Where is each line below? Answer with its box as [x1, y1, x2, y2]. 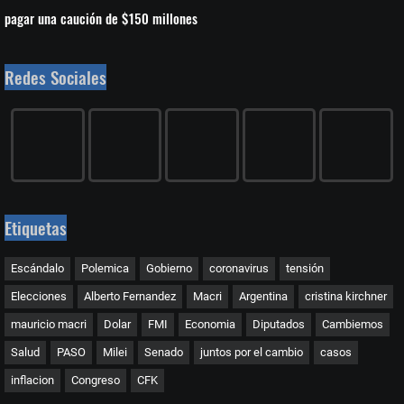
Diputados [252, 317, 305, 331]
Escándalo [11, 261, 64, 275]
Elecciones [11, 289, 67, 303]
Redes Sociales [5, 64, 106, 90]
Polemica [81, 261, 129, 275]
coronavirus [209, 261, 269, 275]
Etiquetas [5, 214, 67, 241]
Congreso [71, 372, 120, 387]
